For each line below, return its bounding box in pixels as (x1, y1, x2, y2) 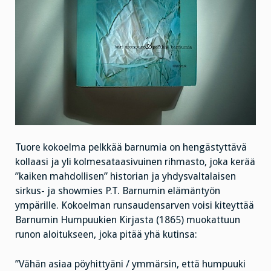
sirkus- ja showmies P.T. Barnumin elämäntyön (15, 185, 220, 197)
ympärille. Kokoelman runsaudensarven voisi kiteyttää (15, 200, 254, 212)
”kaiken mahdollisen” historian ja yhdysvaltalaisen (15, 171, 236, 183)
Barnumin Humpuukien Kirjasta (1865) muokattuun (15, 214, 240, 226)
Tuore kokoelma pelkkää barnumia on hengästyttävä (15, 142, 247, 154)
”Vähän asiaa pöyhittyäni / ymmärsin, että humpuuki (15, 258, 246, 270)
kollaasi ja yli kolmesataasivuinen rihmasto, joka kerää (15, 156, 255, 168)
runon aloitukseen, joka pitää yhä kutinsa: (15, 229, 197, 241)
